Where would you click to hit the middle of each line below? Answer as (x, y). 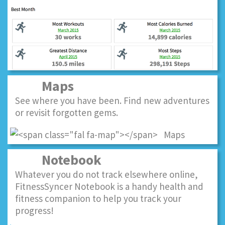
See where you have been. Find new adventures (112, 100)
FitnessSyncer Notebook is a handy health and (109, 187)
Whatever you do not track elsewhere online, (106, 175)
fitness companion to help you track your (98, 199)
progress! (34, 211)
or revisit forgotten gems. (67, 113)
